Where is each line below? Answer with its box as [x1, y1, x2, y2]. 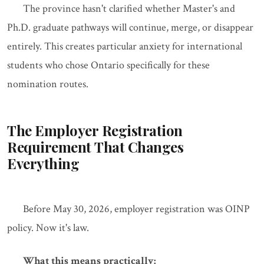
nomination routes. [7, 77, 88, 91]
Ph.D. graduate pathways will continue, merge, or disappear [7, 21, 253, 35]
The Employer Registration [7, 121, 183, 140]
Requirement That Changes [7, 137, 184, 157]
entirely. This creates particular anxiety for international [7, 39, 242, 54]
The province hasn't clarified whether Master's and [23, 2, 235, 16]
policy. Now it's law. [7, 221, 89, 235]
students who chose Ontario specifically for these [7, 58, 210, 72]
